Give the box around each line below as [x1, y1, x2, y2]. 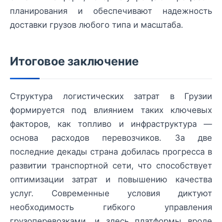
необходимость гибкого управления [10, 202, 212, 213]
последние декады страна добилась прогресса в [10, 147, 212, 157]
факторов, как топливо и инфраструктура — [10, 119, 212, 129]
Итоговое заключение [10, 54, 139, 69]
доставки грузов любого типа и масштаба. [10, 20, 183, 30]
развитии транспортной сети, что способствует [10, 161, 212, 171]
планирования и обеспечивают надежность [10, 6, 212, 16]
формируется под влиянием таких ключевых [10, 105, 212, 115]
